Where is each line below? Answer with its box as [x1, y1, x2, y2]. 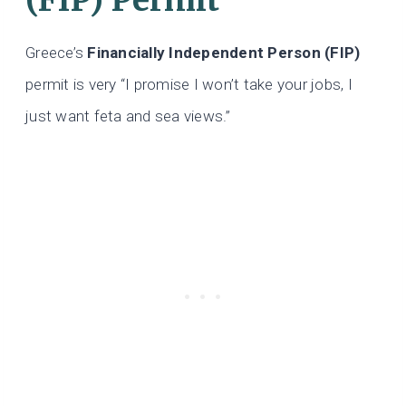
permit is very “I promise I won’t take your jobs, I [25, 75, 353, 94]
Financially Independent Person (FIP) [87, 43, 361, 63]
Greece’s [25, 43, 88, 63]
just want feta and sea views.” [25, 107, 231, 126]
